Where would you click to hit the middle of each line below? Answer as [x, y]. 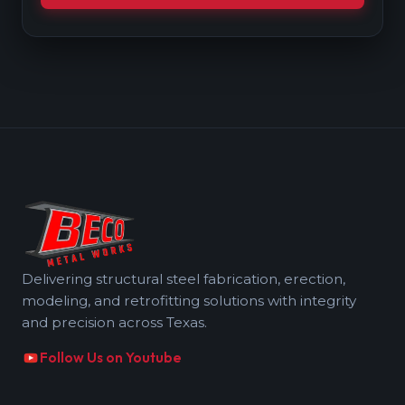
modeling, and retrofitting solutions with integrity [189, 301]
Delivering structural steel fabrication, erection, [184, 279]
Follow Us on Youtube [111, 358]
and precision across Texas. [114, 323]
